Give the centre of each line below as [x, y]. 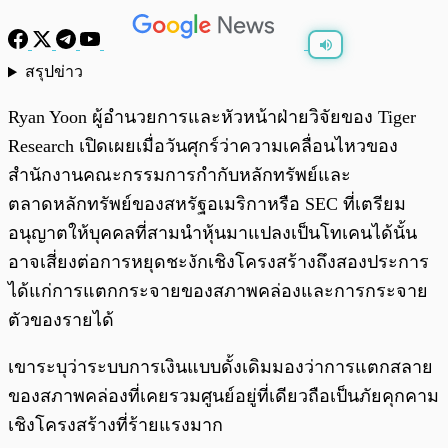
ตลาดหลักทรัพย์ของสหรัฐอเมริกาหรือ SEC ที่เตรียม [207, 204]
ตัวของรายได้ [61, 320]
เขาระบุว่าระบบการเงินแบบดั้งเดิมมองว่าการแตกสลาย [220, 367]
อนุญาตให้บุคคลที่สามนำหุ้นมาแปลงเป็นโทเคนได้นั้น [212, 233]
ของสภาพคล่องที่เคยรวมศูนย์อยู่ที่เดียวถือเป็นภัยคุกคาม [223, 396]
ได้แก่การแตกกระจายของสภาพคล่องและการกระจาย [218, 291]
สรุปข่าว [53, 72]
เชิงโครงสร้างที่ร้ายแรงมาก [115, 425]
